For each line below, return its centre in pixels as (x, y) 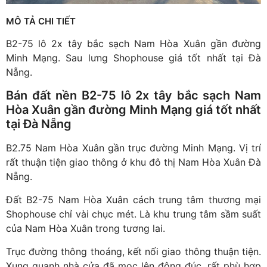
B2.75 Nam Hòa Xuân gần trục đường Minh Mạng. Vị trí (133, 148)
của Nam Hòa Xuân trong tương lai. (86, 228)
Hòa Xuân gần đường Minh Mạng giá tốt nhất (133, 110)
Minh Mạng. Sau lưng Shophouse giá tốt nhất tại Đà (133, 58)
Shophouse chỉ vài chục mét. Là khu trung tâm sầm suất (133, 214)
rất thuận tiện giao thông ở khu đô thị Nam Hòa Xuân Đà (133, 162)
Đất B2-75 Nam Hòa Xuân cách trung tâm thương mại (133, 200)
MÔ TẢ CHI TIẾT (41, 21)
